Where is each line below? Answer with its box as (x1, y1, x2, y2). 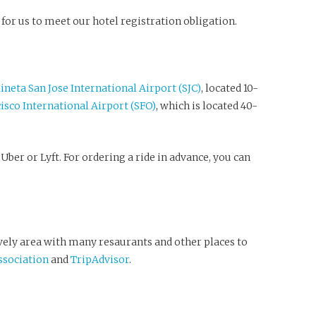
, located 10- (200, 81, 258, 95)
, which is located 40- (155, 99, 257, 112)
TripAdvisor (70, 253, 129, 266)
